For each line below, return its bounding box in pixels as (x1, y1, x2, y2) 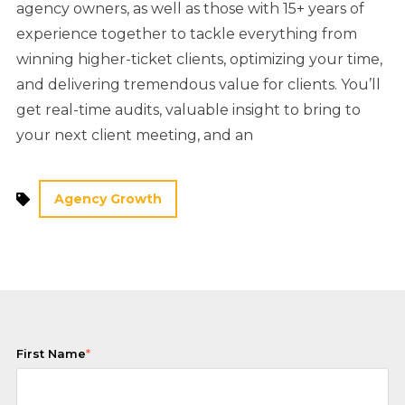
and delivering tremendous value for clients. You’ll (16, 76, 381, 94)
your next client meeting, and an (16, 127, 253, 145)
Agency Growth (54, 191, 163, 208)
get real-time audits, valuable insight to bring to (16, 101, 361, 119)
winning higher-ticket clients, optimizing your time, (16, 51, 382, 69)
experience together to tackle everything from (16, 25, 357, 43)
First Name (16, 346, 86, 362)
